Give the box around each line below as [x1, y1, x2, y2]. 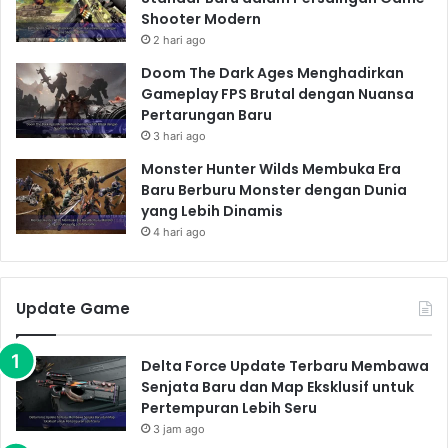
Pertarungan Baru [141, 104, 272, 125]
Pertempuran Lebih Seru [141, 397, 317, 418]
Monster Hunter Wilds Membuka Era [141, 158, 401, 179]
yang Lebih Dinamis [141, 200, 283, 221]
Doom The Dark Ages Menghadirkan [141, 62, 404, 83]
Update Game [16, 297, 130, 319]
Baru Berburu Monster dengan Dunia [141, 179, 407, 200]
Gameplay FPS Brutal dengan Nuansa [141, 83, 414, 104]
